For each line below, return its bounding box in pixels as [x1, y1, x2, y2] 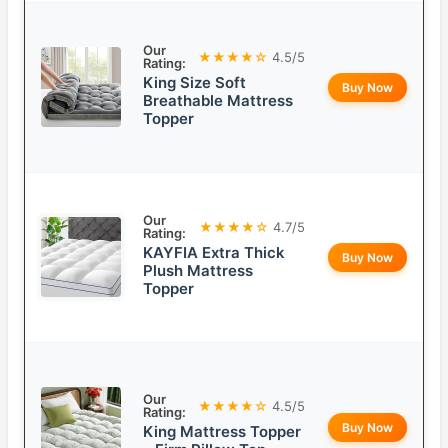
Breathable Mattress [143, 91, 293, 111]
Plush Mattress [143, 261, 253, 281]
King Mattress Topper [143, 422, 301, 442]
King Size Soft [143, 73, 246, 93]
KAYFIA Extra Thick [143, 243, 285, 263]
